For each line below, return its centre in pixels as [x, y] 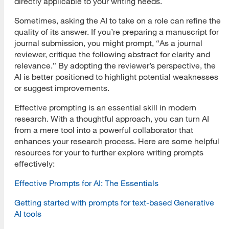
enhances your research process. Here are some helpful [117, 141]
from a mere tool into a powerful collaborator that [104, 130]
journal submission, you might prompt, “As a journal [108, 43]
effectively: [35, 163]
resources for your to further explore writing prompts [109, 152]
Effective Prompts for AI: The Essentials [86, 183]
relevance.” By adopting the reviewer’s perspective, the [115, 65]
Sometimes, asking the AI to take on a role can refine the [118, 20]
